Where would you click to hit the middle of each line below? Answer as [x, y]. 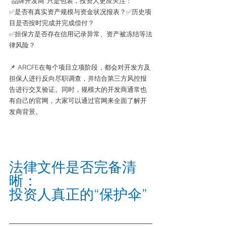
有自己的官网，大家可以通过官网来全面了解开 [78, 100]
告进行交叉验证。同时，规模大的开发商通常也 [78, 89]
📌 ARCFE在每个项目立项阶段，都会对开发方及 [80, 67]
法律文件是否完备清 [73, 167]
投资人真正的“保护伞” [80, 194]
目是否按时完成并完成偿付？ [52, 23]
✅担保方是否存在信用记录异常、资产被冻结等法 [81, 34]
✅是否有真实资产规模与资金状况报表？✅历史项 [80, 12]
